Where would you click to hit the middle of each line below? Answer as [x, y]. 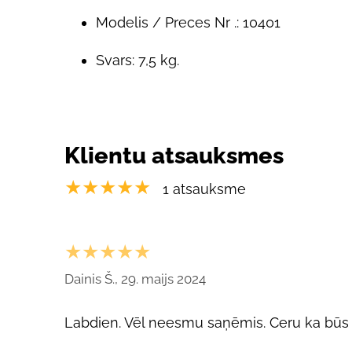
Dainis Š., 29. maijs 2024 [135, 279]
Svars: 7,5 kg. [137, 60]
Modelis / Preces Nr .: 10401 [188, 22]
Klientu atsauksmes [174, 155]
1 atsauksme [204, 189]
